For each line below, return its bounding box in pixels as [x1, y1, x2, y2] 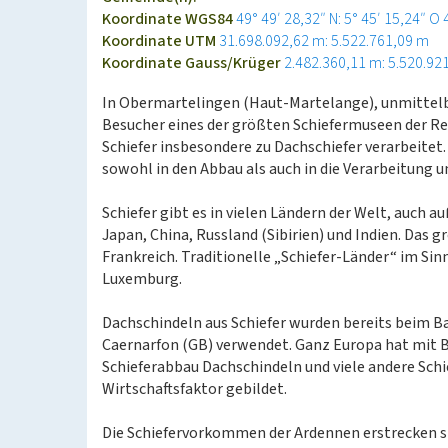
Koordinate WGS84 [102, 8, 236, 30]
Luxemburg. [102, 268, 182, 290]
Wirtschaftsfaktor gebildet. [102, 378, 287, 400]
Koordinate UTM [102, 30, 219, 52]
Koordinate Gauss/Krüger [102, 52, 284, 74]
